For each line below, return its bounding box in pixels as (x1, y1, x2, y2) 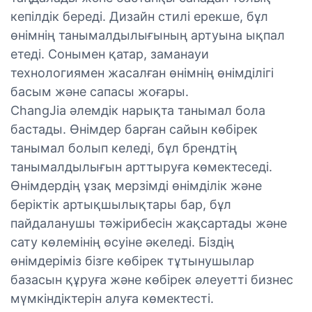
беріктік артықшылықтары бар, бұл (10, 196, 231, 212)
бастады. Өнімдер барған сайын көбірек (10, 121, 258, 136)
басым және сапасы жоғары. (10, 84, 189, 99)
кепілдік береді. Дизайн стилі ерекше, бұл (10, 8, 268, 24)
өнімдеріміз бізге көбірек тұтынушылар (10, 253, 254, 268)
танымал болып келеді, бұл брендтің (10, 140, 237, 155)
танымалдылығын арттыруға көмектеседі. (10, 159, 272, 174)
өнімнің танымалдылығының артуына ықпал (10, 27, 285, 42)
